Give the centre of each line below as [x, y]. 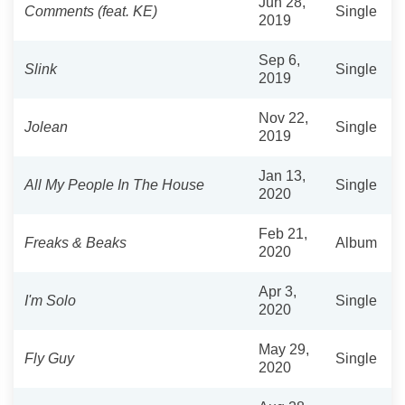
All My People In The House [114, 184]
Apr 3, [278, 291]
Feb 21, [283, 233]
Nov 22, [283, 118]
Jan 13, [282, 175]
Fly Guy [49, 358]
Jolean [46, 127]
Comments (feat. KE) [91, 11]
